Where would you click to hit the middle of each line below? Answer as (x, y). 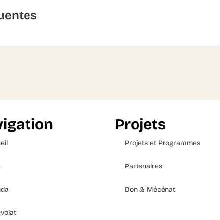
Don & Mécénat (150, 189)
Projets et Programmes (163, 143)
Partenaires (143, 166)
